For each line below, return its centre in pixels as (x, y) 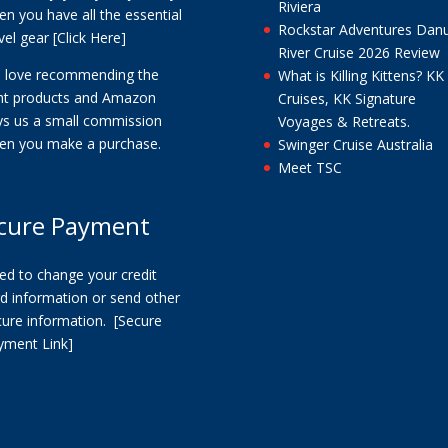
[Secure (137, 321)
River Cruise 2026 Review (358, 52)
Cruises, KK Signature (346, 98)
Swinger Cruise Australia (355, 144)
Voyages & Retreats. (343, 121)
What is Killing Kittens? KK (360, 75)
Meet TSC (309, 167)
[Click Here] (89, 37)
